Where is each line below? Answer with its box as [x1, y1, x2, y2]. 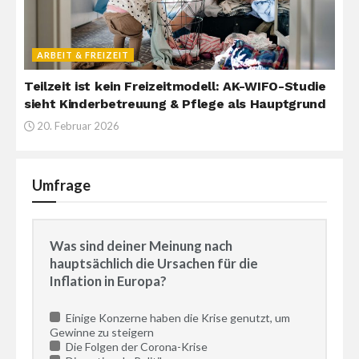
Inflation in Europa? [50, 272, 167, 290]
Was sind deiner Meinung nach [50, 237, 232, 255]
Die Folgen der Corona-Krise [63, 339, 208, 353]
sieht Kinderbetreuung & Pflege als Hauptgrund [24, 96, 326, 112]
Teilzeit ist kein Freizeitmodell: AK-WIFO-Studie [24, 79, 326, 95]
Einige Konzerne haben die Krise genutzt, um [63, 310, 290, 325]
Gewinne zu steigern [50, 325, 154, 339]
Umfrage [32, 176, 91, 195]
